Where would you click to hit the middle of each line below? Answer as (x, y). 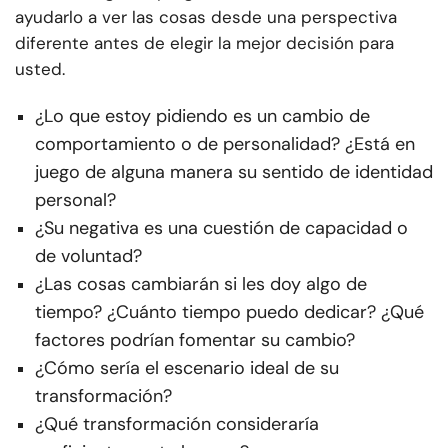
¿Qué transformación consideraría (177, 424)
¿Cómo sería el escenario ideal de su (187, 368)
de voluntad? (88, 256)
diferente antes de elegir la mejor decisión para (204, 43)
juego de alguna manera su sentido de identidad (234, 172)
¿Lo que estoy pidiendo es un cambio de (202, 116)
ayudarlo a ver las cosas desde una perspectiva (206, 17)
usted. (40, 69)
